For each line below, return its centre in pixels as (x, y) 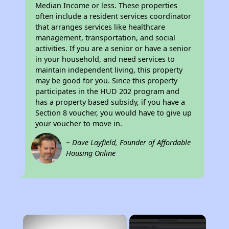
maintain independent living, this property (109, 70)
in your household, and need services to (105, 59)
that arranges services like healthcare (100, 27)
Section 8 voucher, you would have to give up (114, 113)
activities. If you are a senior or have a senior (113, 48)
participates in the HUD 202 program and (108, 91)
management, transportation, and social (106, 38)
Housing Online (91, 153)
